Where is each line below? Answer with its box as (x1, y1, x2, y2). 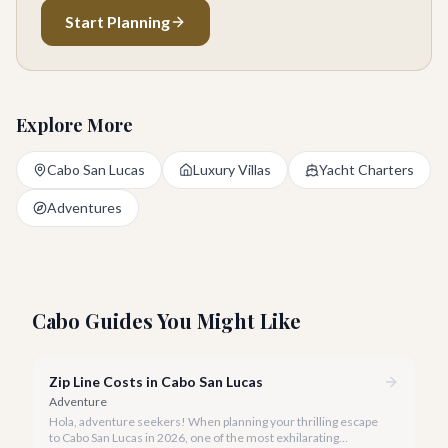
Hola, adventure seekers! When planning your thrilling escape (49, 414, 378, 429)
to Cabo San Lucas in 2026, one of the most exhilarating (49, 430, 339, 445)
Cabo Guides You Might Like (32, 307, 301, 334)
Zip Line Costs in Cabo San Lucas (49, 373, 263, 390)
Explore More (16, 113, 133, 137)
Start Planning (65, 12, 170, 31)
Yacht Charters (319, 161, 414, 178)
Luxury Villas (193, 161, 271, 178)
